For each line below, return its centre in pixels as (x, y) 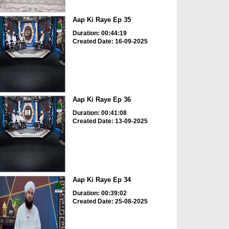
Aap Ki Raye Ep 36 (101, 100)
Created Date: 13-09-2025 (110, 121)
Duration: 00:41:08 (99, 113)
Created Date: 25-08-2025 (110, 201)
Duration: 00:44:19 (99, 33)
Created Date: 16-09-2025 (110, 41)
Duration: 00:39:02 (99, 193)
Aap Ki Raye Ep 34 (101, 179)
